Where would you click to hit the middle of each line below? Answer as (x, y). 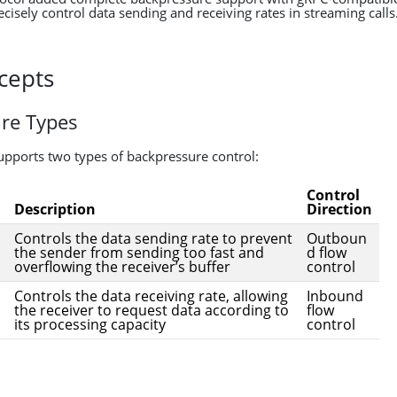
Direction (339, 209)
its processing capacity (90, 324)
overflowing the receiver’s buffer (122, 267)
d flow (327, 253)
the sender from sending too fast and (139, 253)
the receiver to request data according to (152, 310)
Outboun (337, 238)
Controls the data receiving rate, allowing (151, 296)
